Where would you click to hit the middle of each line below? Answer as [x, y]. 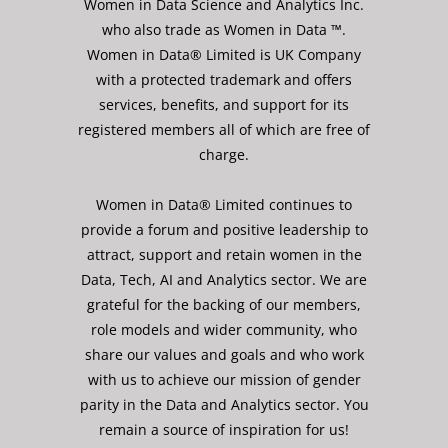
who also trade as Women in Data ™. [224, 29]
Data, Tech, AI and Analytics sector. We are [224, 279]
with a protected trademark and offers [224, 79]
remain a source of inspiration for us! [224, 429]
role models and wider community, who [224, 329]
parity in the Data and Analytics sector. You [224, 404]
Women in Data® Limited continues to [224, 204]
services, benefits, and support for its [224, 104]
